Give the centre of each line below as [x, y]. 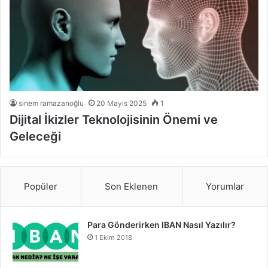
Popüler [41, 187]
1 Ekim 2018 [113, 238]
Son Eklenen [132, 187]
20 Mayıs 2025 [121, 103]
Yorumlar [225, 187]
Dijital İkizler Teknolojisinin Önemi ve [114, 120]
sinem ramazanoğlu [51, 103]
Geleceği [35, 137]
